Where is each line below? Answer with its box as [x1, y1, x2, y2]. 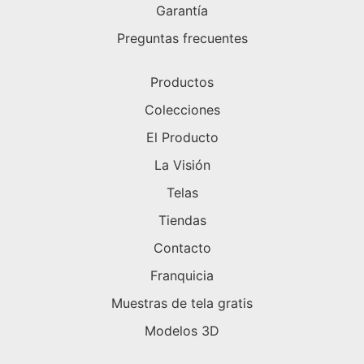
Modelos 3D [145, 323, 219, 340]
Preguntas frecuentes [116, 30, 248, 47]
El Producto [145, 129, 219, 146]
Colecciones [144, 102, 220, 119]
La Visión [154, 157, 210, 174]
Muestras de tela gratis [111, 295, 253, 312]
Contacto [153, 240, 211, 257]
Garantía [156, 2, 208, 19]
